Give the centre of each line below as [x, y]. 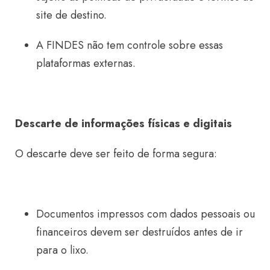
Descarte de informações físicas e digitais [124, 123]
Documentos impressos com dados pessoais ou [146, 214]
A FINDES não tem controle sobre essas [130, 45]
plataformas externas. [86, 63]
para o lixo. [62, 250]
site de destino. [71, 15]
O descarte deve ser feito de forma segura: [116, 153]
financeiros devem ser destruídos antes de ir [140, 232]
